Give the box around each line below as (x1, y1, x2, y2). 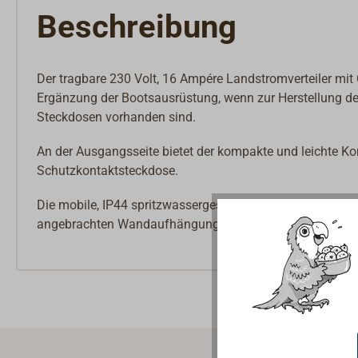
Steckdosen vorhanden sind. (37, 109, 196, 125)
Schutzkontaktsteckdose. (37, 163, 178, 179)
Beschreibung (37, 8, 237, 46)
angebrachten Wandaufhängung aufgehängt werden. (37, 217, 336, 233)
